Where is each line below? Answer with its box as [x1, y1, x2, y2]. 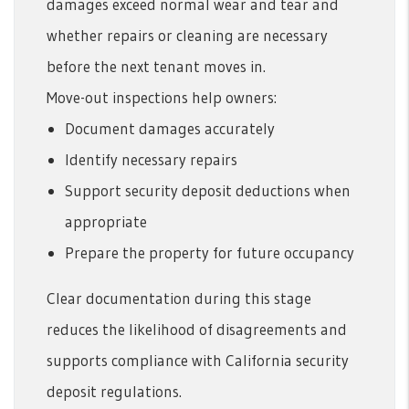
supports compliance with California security [47, 350, 349, 370]
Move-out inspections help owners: [47, 87, 277, 107]
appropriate [65, 211, 147, 231]
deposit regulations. [47, 381, 182, 401]
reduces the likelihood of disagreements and [47, 319, 347, 339]
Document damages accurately [65, 118, 275, 138]
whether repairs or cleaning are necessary [47, 25, 328, 45]
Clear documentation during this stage [47, 288, 311, 308]
